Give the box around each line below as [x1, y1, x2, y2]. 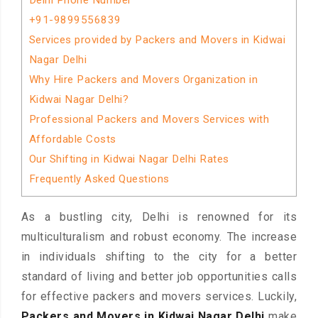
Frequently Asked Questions [28, 172, 170, 185]
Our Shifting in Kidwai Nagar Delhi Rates [28, 153, 229, 165]
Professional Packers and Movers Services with [28, 113, 270, 126]
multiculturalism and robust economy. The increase [21, 230, 297, 244]
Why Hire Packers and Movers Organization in [28, 73, 258, 86]
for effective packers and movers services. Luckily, [21, 290, 297, 304]
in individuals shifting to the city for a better [21, 250, 297, 264]
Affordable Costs [28, 133, 116, 146]
